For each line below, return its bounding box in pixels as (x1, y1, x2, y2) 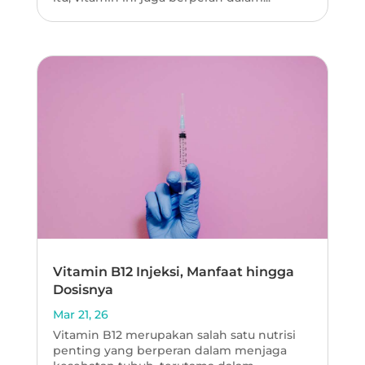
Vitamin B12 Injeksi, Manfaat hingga (52, 264, 294, 280)
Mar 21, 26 (52, 307, 108, 323)
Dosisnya (52, 282, 113, 298)
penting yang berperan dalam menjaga (52, 343, 287, 358)
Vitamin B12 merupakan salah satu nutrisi (52, 328, 296, 343)
